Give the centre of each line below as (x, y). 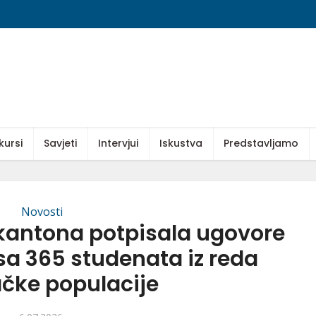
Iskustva (181, 143)
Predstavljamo (261, 143)
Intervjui (118, 143)
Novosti (42, 212)
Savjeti (60, 143)
